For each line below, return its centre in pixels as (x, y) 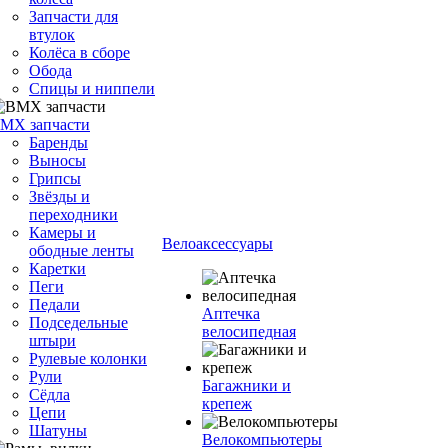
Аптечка (231, 313)
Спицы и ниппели (92, 88)
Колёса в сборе (79, 52)
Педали (54, 304)
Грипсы (55, 178)
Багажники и (246, 385)
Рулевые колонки (88, 358)
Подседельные (78, 322)
